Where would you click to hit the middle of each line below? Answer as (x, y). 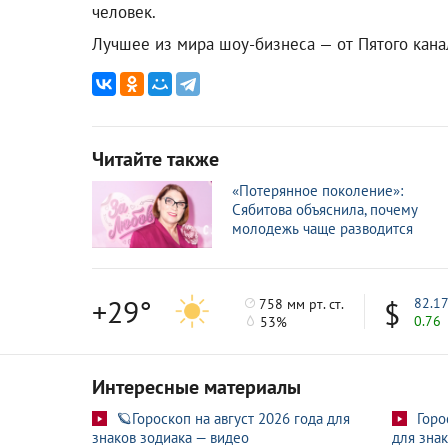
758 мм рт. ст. (300, 303)
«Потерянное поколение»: (317, 190)
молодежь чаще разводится (322, 228)
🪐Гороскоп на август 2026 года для (233, 419)
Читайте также (155, 158)
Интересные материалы (196, 387)
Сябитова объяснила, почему (325, 209)
